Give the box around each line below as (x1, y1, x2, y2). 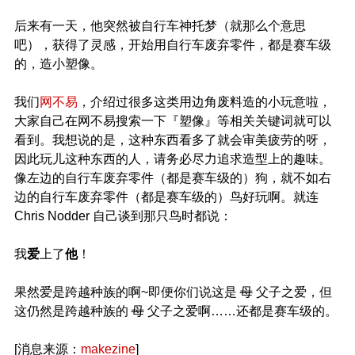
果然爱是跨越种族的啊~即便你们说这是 (13, 285, 240, 299)
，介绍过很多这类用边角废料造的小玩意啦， (77, 95, 331, 109)
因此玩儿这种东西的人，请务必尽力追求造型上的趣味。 (13, 152, 331, 166)
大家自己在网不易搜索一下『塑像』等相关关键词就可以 (13, 114, 331, 128)
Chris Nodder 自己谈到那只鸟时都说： (13, 209, 232, 223)
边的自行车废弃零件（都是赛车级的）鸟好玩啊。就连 (13, 190, 319, 204)
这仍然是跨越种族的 (13, 304, 132, 318)
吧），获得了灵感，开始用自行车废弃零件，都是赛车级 (13, 38, 331, 52)
